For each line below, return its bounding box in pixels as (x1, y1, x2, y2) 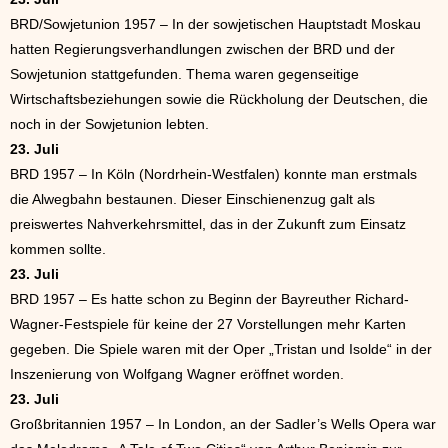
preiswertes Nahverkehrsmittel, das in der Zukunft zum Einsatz (10, 216, 406, 232)
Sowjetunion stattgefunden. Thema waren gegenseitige (10, 66, 359, 82)
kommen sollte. (10, 241, 106, 257)
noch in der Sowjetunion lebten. (10, 116, 209, 132)
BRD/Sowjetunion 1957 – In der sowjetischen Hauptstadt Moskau (10, 16, 421, 32)
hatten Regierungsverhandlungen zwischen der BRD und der (10, 41, 395, 57)
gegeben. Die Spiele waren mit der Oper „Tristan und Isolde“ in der (10, 341, 432, 357)
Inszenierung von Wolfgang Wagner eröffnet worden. (10, 366, 344, 382)
